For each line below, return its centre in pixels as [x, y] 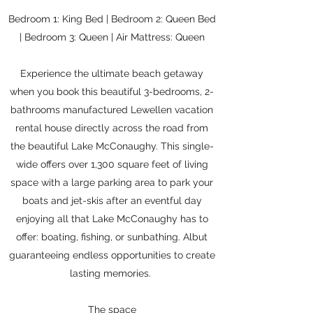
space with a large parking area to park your [112, 182]
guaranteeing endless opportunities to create [112, 255]
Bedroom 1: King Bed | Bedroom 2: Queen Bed [112, 19]
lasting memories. [112, 273]
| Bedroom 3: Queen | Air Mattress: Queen [112, 37]
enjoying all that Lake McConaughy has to [112, 219]
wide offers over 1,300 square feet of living [112, 164]
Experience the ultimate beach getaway [112, 73]
